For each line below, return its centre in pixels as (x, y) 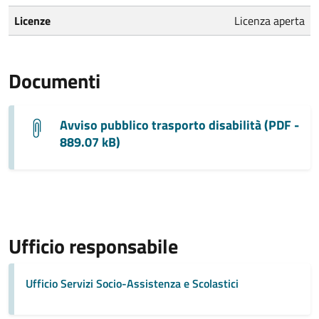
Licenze (32, 20)
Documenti (54, 80)
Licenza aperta (270, 20)
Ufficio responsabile (93, 246)
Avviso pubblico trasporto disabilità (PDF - (179, 125)
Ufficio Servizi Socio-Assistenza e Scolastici (132, 283)
